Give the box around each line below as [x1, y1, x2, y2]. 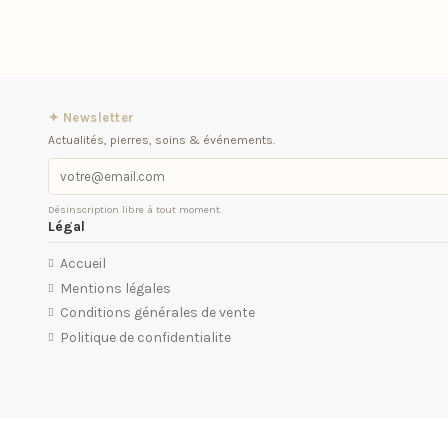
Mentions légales [59, 279, 171, 297]
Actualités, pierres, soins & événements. [47, 132, 275, 147]
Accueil [59, 255, 106, 273]
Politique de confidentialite [59, 328, 231, 346]
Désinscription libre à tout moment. [47, 202, 222, 216]
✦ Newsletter [47, 109, 135, 125]
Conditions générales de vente [59, 304, 255, 322]
